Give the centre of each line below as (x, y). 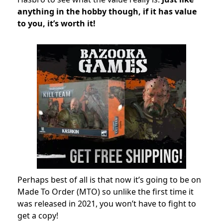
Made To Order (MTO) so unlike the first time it (106, 191)
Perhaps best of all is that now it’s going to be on (109, 179)
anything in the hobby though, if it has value (107, 11)
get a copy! (38, 215)
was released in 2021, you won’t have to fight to (107, 203)
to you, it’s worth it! (56, 23)
